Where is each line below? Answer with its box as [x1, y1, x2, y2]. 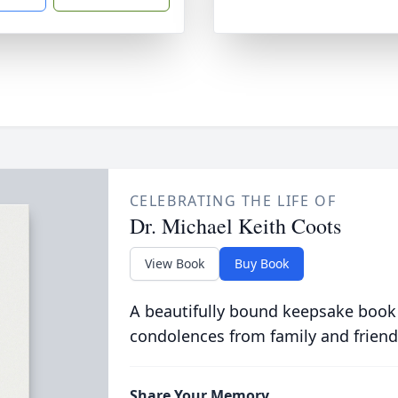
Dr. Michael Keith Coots [129, 211, 341, 240]
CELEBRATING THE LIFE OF [129, 191, 337, 211]
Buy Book [234, 255, 289, 272]
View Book [144, 255, 204, 272]
